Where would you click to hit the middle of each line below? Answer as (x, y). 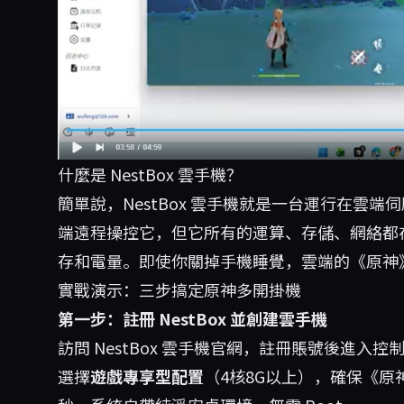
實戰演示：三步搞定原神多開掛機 (179, 289)
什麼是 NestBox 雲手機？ (150, 174)
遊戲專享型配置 (147, 376)
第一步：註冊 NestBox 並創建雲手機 (193, 318)
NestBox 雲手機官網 (168, 347)
